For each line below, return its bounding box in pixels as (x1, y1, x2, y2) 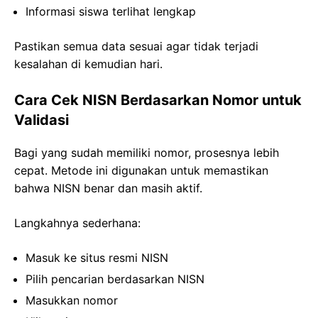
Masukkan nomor (26, 293, 118, 308)
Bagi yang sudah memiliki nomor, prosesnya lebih (14, 146, 279, 160)
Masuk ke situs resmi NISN (26, 251, 168, 265)
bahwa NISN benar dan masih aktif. (14, 181, 202, 196)
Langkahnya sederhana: (14, 216, 141, 231)
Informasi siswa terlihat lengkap (26, 4, 196, 19)
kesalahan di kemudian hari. (14, 57, 163, 72)
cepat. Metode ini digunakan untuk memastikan (14, 163, 268, 178)
